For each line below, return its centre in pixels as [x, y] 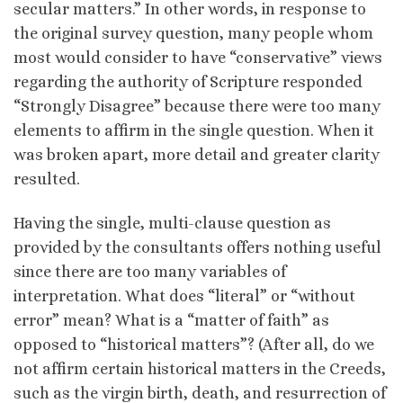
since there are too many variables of [150, 272]
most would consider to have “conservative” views [198, 57]
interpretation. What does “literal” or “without [184, 296]
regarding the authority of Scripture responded [188, 81]
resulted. [47, 179]
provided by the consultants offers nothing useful [197, 248]
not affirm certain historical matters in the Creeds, [200, 369]
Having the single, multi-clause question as [172, 224]
